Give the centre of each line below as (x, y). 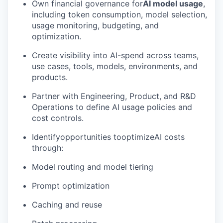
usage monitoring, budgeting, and (95, 25)
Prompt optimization (71, 186)
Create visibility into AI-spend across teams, (115, 55)
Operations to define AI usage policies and (112, 107)
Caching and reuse (67, 205)
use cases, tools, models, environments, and (115, 66)
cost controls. (58, 118)
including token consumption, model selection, (119, 14)
